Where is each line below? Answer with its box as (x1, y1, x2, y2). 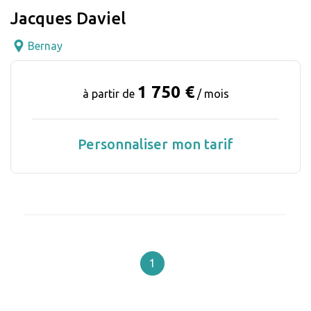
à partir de (82, 87, 137, 100)
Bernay (28, 39, 62, 52)
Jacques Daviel (10, 8, 126, 28)
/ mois (196, 87, 229, 100)
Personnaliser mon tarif (78, 135, 233, 152)
